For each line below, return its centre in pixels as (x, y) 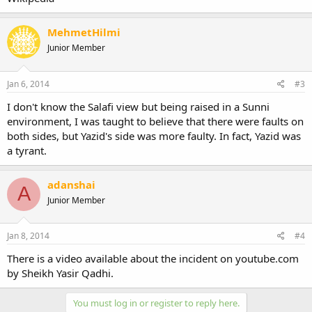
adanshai (71, 184)
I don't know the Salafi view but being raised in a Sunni (138, 106)
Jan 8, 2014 (28, 236)
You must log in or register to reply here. (156, 303)
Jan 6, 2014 (28, 84)
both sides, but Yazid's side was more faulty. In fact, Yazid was (154, 135)
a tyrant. (27, 150)
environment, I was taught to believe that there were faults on (155, 121)
